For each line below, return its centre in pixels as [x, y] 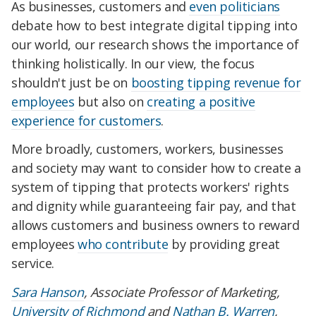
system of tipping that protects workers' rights [150, 187]
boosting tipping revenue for [216, 83]
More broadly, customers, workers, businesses [147, 148]
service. [33, 263]
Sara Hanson [48, 292]
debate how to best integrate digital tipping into [154, 26]
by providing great [224, 244]
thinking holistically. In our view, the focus [133, 64]
